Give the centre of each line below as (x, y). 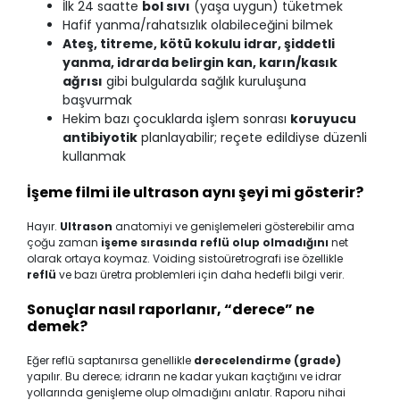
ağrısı (83, 81)
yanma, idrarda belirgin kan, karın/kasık (200, 62)
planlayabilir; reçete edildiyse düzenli (252, 137)
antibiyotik (100, 137)
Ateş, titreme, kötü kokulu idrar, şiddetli (199, 43)
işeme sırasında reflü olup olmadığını (215, 242)
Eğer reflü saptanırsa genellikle (110, 360)
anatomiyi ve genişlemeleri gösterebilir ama (233, 226)
